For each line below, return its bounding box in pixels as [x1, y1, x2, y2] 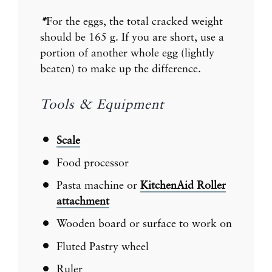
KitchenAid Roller [140, 180, 226, 192]
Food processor [56, 157, 129, 169]
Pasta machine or [56, 180, 140, 192]
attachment [56, 196, 109, 208]
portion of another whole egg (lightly [40, 47, 214, 59]
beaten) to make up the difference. [40, 63, 201, 75]
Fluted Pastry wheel [56, 241, 149, 253]
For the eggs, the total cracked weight [46, 16, 223, 27]
